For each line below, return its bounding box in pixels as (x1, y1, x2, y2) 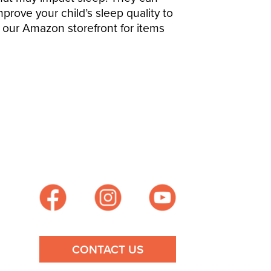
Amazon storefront (22, 19, 120, 37)
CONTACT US (72, 240, 144, 258)
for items (120, 19, 165, 37)
